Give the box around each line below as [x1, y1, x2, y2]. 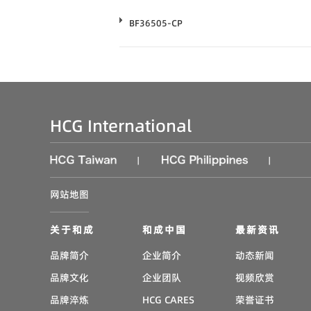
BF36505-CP [129, 17, 183, 29]
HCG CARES [142, 293, 195, 307]
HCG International [50, 115, 192, 137]
